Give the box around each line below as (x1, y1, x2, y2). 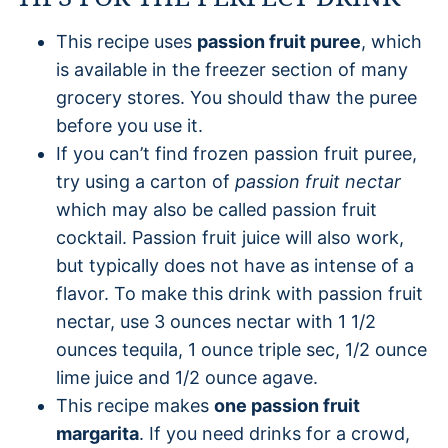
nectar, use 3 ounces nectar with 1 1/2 (56, 310, 376, 332)
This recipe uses (56, 30, 197, 52)
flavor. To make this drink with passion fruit (56, 282, 423, 304)
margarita (56, 422, 139, 444)
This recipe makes (56, 394, 214, 416)
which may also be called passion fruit (56, 198, 377, 220)
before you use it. (56, 114, 203, 136)
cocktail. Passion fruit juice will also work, (56, 226, 404, 248)
